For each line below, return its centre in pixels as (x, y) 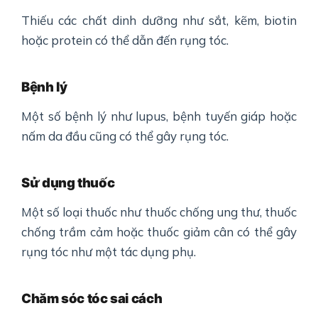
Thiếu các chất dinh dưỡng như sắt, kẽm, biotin (159, 21)
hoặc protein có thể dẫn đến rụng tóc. (125, 40)
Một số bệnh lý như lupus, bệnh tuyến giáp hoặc (159, 116)
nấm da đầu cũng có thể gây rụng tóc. (125, 136)
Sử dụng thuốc (68, 183)
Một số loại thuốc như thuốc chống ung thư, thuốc (159, 212)
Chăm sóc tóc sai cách (92, 298)
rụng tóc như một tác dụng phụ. (109, 252)
